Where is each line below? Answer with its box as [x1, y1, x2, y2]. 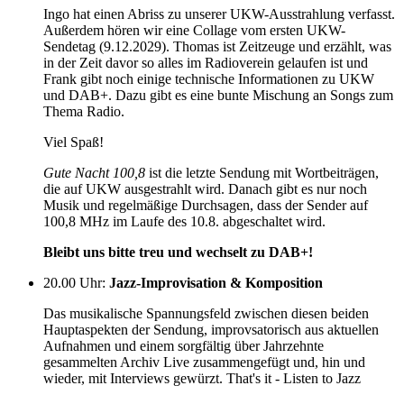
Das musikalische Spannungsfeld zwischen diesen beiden [43, 305, 369, 321]
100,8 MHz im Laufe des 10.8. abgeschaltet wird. [43, 213, 326, 229]
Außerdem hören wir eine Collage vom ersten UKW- [43, 22, 345, 38]
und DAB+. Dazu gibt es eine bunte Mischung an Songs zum [43, 87, 393, 103]
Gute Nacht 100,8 [43, 164, 145, 180]
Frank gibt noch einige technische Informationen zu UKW [43, 70, 374, 87]
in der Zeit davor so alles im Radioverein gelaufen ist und [43, 54, 368, 70]
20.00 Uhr [43, 274, 102, 290]
